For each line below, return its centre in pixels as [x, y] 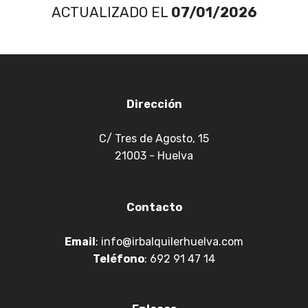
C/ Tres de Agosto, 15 [154, 139]
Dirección [154, 104]
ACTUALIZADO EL [111, 13]
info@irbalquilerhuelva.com [172, 242]
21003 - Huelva [154, 156]
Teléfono [119, 259]
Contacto [154, 208]
